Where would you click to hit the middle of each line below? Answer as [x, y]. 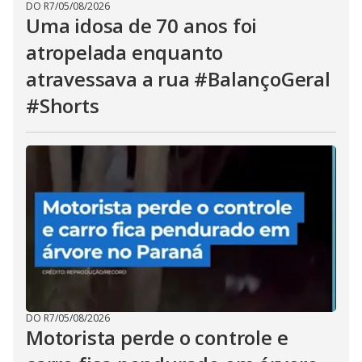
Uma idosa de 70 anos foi [142, 25]
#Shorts [63, 105]
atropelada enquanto [125, 52]
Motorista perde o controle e [157, 337]
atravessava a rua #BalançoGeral [178, 79]
